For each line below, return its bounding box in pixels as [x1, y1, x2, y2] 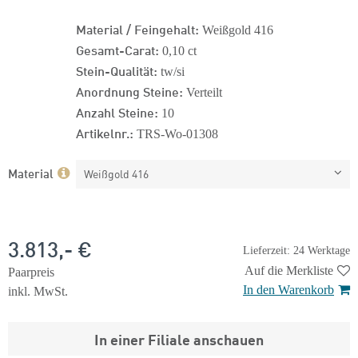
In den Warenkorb [243, 283, 334, 296]
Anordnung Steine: [76, 82, 183, 100]
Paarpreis [8, 265, 54, 279]
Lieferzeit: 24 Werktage [243, 244, 350, 257]
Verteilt [183, 86, 222, 99]
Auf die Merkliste [245, 264, 333, 277]
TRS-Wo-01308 [137, 127, 218, 141]
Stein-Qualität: [76, 61, 157, 79]
